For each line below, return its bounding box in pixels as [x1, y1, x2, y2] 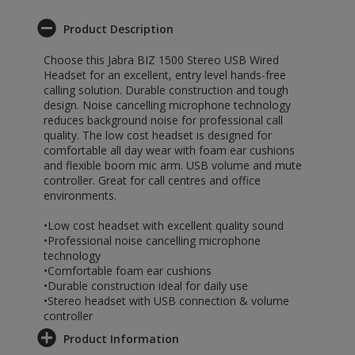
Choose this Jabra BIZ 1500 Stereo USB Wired [44, 52, 279, 67]
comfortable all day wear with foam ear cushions [44, 143, 295, 158]
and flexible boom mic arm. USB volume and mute [44, 158, 302, 173]
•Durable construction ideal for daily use [44, 278, 248, 293]
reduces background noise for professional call [44, 113, 283, 128]
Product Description [63, 21, 174, 36]
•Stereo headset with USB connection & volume [44, 293, 289, 308]
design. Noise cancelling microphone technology [44, 97, 291, 113]
